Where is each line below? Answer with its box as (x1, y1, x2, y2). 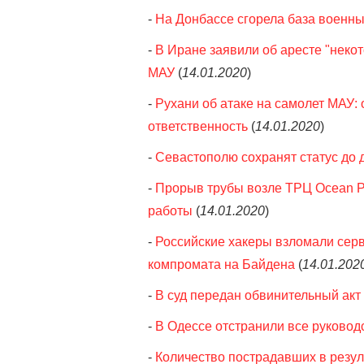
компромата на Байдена (148, 258, 295, 271)
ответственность (148, 119, 248, 133)
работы (148, 204, 193, 218)
